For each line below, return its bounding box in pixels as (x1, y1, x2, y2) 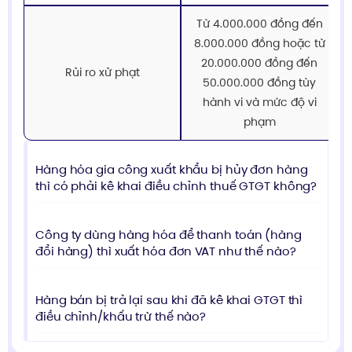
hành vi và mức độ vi (202, 93, 317, 110)
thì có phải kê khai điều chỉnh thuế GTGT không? (35, 177, 317, 194)
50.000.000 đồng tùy (203, 74, 316, 90)
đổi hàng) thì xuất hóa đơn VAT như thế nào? (35, 242, 296, 259)
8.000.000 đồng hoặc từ (193, 35, 325, 51)
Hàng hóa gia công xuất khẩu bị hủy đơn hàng (35, 160, 308, 178)
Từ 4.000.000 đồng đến (196, 15, 323, 31)
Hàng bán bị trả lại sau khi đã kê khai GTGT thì (35, 291, 303, 308)
